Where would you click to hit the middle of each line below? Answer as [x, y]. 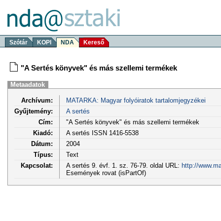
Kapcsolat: [37, 165]
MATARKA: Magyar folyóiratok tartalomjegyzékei [136, 100]
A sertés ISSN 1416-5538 [102, 133]
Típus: [43, 154]
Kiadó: [43, 133]
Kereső [94, 42]
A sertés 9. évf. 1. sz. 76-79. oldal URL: [124, 165]
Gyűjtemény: [34, 111]
